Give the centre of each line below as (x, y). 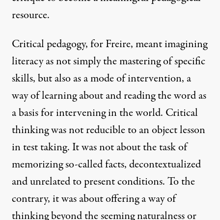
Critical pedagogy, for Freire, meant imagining (110, 44)
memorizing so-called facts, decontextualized (106, 165)
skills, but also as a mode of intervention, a (101, 79)
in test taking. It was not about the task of (99, 148)
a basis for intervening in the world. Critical (105, 113)
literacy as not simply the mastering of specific (109, 62)
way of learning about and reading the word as (109, 96)
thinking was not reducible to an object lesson (109, 130)
